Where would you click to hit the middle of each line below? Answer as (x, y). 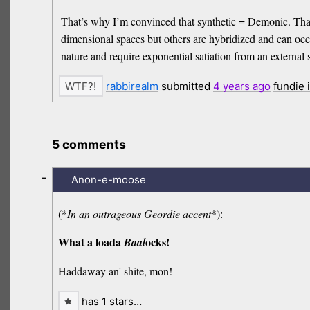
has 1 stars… (112, 302)
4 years (231, 86)
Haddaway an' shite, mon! (116, 271)
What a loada (91, 242)
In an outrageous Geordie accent (139, 214)
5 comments (89, 145)
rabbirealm (132, 86)
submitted (185, 86)
